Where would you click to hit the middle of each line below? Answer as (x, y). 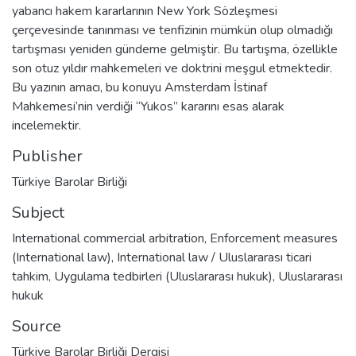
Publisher (47, 156)
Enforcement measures (274, 238)
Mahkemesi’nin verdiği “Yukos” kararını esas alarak (148, 106)
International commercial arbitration (108, 238)
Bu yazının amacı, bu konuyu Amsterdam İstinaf (139, 87)
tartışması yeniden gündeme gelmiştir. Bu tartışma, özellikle (175, 49)
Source (37, 326)
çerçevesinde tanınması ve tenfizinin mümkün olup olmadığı (172, 30)
